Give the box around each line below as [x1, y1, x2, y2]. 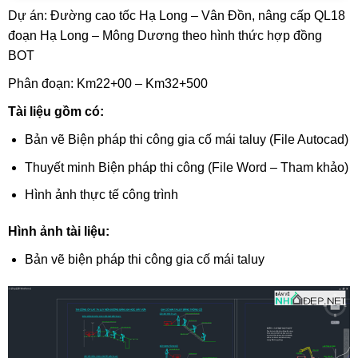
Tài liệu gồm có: [7, 105, 104, 119]
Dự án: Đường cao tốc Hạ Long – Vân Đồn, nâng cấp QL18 [7, 9, 345, 23]
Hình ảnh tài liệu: [7, 225, 109, 239]
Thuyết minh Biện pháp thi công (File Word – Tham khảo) [24, 160, 348, 174]
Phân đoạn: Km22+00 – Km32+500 [7, 77, 208, 91]
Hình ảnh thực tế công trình [24, 188, 178, 202]
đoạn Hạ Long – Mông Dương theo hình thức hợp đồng [7, 29, 322, 43]
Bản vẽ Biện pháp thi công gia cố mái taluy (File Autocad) [24, 133, 348, 147]
